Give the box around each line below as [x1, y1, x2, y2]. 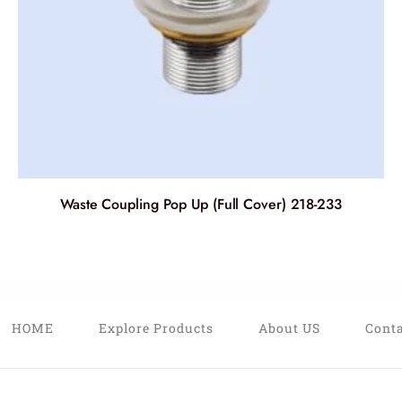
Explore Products [98, 319, 214, 337]
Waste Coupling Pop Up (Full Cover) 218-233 [60, 194, 342, 215]
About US [258, 319, 320, 337]
